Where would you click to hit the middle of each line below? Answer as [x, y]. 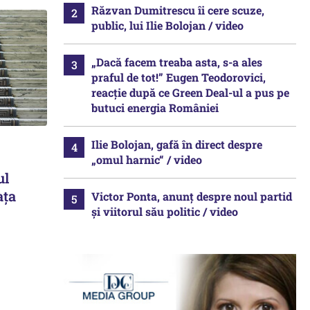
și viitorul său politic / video [165, 211]
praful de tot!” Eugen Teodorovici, [179, 77]
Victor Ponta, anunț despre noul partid [192, 196]
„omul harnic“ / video [147, 159]
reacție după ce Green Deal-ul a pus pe [190, 92]
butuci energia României [155, 108]
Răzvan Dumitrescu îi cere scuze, [178, 10]
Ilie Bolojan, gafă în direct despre [177, 144]
